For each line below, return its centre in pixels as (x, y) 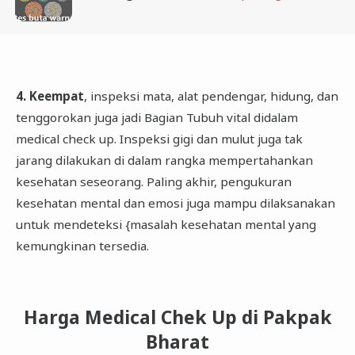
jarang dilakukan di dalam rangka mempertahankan (164, 160)
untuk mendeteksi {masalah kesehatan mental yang (166, 224)
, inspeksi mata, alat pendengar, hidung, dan (211, 95)
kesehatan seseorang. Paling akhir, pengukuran (153, 181)
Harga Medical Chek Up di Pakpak (177, 318)
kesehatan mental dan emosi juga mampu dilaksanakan (175, 202)
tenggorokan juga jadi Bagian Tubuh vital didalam (157, 117)
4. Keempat (50, 95)
